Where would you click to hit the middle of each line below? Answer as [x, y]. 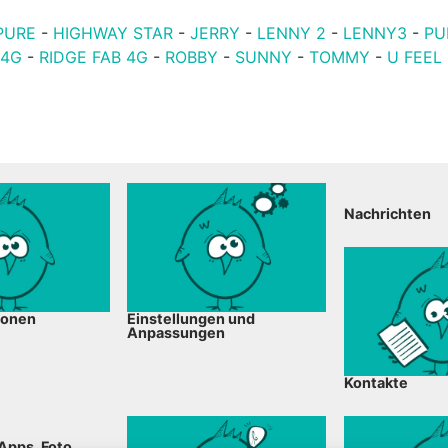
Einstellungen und [191, 319]
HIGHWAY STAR [113, 33]
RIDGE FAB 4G [94, 57]
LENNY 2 [292, 33]
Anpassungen [176, 333]
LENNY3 [375, 33]
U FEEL [415, 57]
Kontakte [375, 383]
